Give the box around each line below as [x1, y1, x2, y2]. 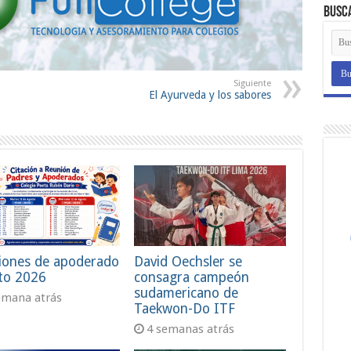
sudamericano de [134, 285, 239, 302]
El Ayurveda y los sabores [148, 88, 271, 101]
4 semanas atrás [147, 322, 235, 337]
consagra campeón [134, 270, 250, 286]
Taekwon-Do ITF [134, 301, 236, 317]
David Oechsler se [134, 254, 243, 270]
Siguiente [233, 78, 271, 89]
